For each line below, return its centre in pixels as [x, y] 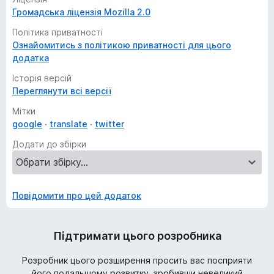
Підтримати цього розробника [137, 236]
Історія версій [42, 78]
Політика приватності [57, 32]
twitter [109, 124]
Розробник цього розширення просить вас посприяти [137, 260]
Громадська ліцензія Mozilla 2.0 [81, 12]
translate [68, 124]
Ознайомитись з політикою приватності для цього [122, 45]
